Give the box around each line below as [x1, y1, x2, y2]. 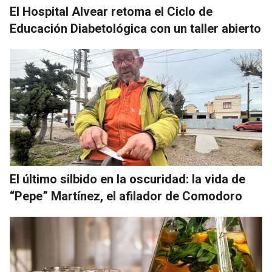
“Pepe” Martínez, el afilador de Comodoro [10, 189, 242, 204]
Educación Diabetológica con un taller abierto [10, 21, 261, 36]
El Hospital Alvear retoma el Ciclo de [10, 4, 212, 19]
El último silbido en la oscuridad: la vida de [10, 172, 245, 187]
